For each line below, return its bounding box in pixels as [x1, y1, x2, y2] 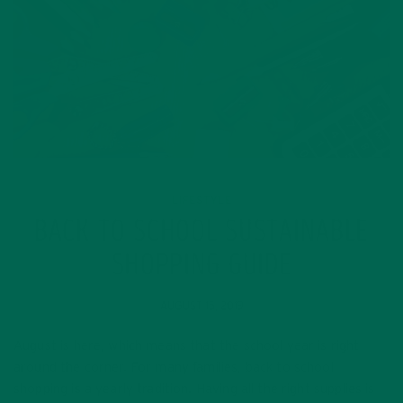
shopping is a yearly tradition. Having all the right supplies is [13, 381, 375, 396]
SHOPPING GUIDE [111, 251, 292, 282]
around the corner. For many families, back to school [13, 360, 334, 374]
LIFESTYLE [171, 194, 232, 206]
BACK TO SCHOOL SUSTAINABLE [34, 218, 369, 249]
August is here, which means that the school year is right [13, 338, 360, 353]
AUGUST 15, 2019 [159, 300, 244, 311]
